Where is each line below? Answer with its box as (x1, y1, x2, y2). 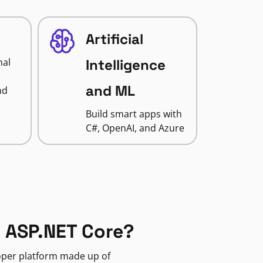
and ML (85, 82, 135, 100)
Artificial (85, 30, 143, 48)
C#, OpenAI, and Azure (85, 122, 184, 134)
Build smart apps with (85, 107, 182, 120)
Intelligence (85, 56, 166, 74)
